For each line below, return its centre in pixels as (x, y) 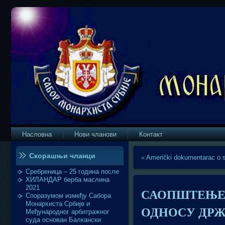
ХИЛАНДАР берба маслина (68, 180)
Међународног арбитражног (68, 212)
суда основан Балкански (63, 220)
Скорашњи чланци (62, 156)
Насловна (37, 134)
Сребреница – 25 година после (72, 172)
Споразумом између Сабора (68, 196)
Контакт (151, 134)
